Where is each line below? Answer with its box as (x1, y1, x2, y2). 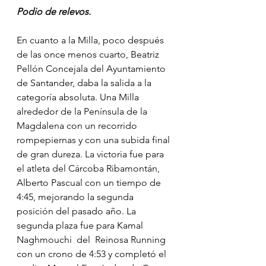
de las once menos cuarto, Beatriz (17, 48, 161, 60)
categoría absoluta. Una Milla (17, 91, 141, 103)
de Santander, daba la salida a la (17, 77, 154, 88)
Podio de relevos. (17, 5, 91, 17)
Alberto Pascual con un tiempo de (17, 176, 163, 188)
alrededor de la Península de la (17, 105, 150, 117)
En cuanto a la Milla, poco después (17, 34, 166, 46)
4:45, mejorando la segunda (17, 191, 136, 202)
